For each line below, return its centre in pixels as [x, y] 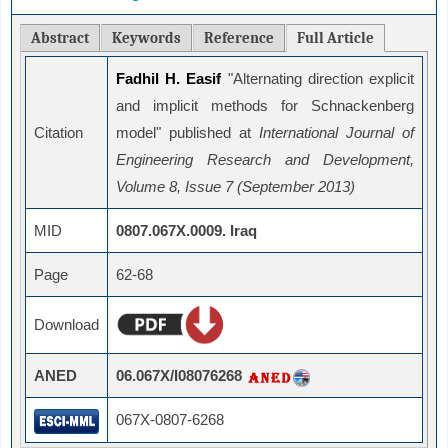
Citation [58, 133]
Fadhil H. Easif [172, 79]
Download [66, 325]
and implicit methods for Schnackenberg [265, 106]
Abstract [60, 38]
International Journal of [336, 133]
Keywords [146, 38]
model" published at [187, 133]
